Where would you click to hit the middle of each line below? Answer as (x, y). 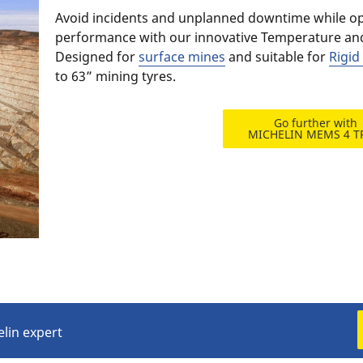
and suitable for (278, 57)
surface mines (182, 57)
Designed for (97, 57)
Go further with (316, 123)
